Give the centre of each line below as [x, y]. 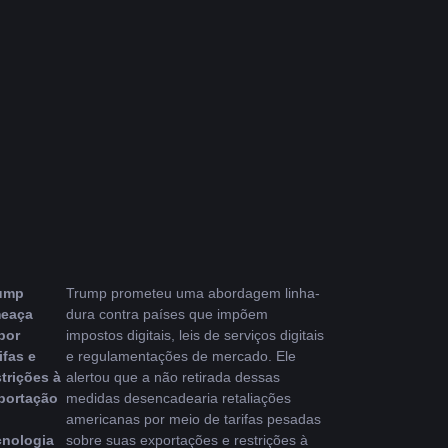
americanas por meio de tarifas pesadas [193, 419]
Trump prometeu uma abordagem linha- [192, 293]
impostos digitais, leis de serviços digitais [194, 335]
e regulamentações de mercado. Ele [180, 356]
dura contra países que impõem [166, 314]
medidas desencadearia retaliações [178, 398]
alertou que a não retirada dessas [172, 377]
